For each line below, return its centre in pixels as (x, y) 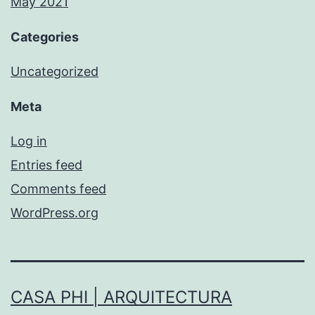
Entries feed (46, 165)
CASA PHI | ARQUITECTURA (121, 297)
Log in (29, 141)
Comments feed (58, 189)
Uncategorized (54, 72)
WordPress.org (54, 213)
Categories (45, 37)
